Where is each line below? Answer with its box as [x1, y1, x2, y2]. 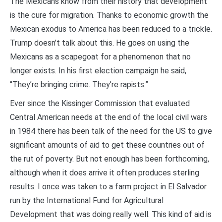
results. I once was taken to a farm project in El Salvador [10, 181, 207, 191]
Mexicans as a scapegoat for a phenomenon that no [10, 52, 191, 61]
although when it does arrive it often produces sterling [10, 167, 199, 177]
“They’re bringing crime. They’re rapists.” [10, 79, 148, 89]
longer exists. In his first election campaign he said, [10, 65, 186, 75]
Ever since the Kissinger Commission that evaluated [10, 98, 190, 108]
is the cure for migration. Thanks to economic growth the [10, 10, 209, 20]
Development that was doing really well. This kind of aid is [10, 209, 212, 219]
